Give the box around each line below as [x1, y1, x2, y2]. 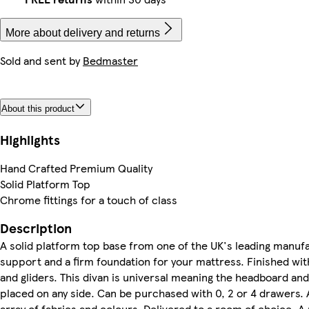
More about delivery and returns [6, 27, 160, 39]
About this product [1, 103, 74, 114]
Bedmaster [83, 52, 138, 68]
